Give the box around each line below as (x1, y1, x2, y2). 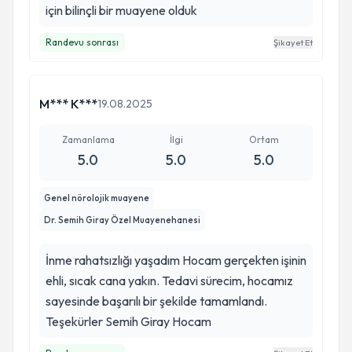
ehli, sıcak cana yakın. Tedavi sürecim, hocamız (46, 273, 293, 288)
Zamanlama (61, 134, 115, 145)
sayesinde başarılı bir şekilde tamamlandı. (46, 293, 267, 309)
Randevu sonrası (46, 36, 119, 48)
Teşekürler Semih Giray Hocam (105, 313, 211, 329)
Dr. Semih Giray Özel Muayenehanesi (44, 214, 200, 225)
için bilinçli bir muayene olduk (46, 2, 197, 18)
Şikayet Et (273, 37, 313, 48)
